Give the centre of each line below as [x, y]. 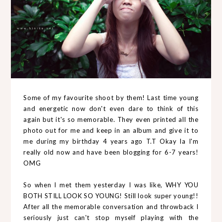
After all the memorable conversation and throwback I [111, 206]
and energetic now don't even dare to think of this [111, 108]
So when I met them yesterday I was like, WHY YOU [111, 185]
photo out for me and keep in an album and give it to [111, 130]
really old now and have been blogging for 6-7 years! [111, 152]
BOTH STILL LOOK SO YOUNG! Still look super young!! [111, 195]
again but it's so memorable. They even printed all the [111, 119]
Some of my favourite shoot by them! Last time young [111, 97]
